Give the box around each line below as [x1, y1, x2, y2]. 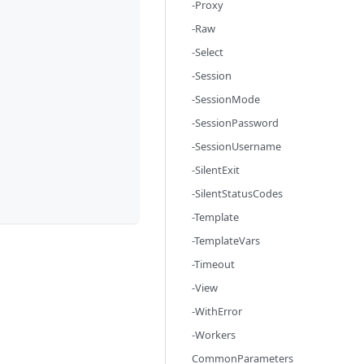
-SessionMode [192, 92, 260, 106]
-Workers [192, 327, 236, 342]
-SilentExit [192, 162, 240, 177]
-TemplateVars [192, 233, 260, 248]
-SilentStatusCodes [192, 186, 283, 201]
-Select [192, 45, 223, 59]
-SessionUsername [192, 139, 281, 154]
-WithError [192, 304, 242, 318]
